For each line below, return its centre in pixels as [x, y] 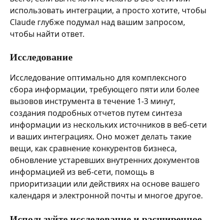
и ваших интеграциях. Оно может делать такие [102, 137]
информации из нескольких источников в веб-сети [109, 125]
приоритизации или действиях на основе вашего [106, 184]
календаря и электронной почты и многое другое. [106, 196]
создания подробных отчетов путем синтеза [97, 113]
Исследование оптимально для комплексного [99, 78]
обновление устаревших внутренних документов [106, 160]
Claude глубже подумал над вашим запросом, [98, 22]
